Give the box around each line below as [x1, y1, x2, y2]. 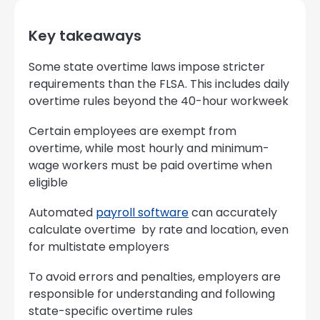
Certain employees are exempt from [29, 123, 236, 139]
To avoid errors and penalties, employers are [29, 269, 281, 285]
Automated [29, 204, 96, 221]
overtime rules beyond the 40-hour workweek [29, 93, 289, 109]
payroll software [96, 204, 189, 221]
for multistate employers [29, 239, 169, 255]
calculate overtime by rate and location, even [29, 221, 289, 238]
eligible [29, 174, 68, 191]
